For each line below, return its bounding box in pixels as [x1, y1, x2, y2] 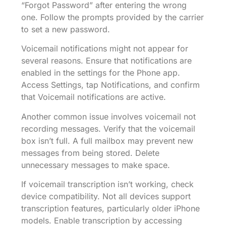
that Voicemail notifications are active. [21, 92, 166, 102]
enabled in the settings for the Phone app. [21, 68, 180, 78]
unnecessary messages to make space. [21, 159, 170, 170]
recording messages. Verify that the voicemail [21, 123, 195, 134]
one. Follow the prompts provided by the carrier [21, 12, 204, 22]
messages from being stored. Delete [21, 147, 159, 158]
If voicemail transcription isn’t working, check [21, 179, 194, 190]
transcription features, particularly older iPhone [21, 203, 200, 214]
